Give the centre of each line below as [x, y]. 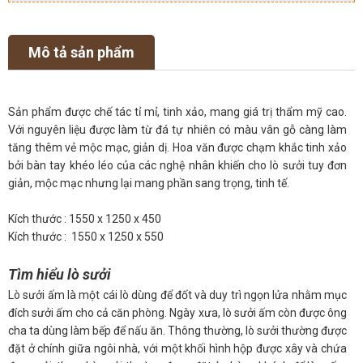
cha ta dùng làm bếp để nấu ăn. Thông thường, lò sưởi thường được [177, 330]
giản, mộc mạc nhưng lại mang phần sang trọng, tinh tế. [149, 183]
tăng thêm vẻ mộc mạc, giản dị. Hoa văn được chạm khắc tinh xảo [177, 147]
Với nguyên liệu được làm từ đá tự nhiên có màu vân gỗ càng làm [177, 129]
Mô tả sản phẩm [81, 52]
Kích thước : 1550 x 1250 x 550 [86, 236]
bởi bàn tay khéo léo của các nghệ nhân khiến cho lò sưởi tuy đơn [177, 165]
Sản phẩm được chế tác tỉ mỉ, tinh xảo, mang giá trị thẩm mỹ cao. [177, 111]
